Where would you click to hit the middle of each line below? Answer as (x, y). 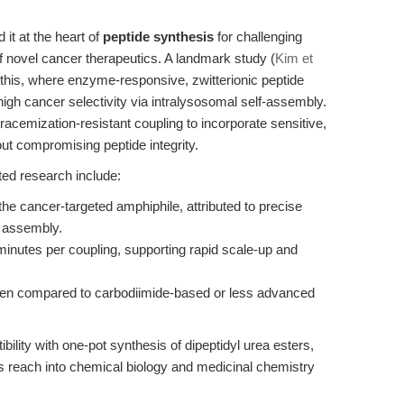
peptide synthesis (158, 37)
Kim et (294, 58)
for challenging (258, 37)
